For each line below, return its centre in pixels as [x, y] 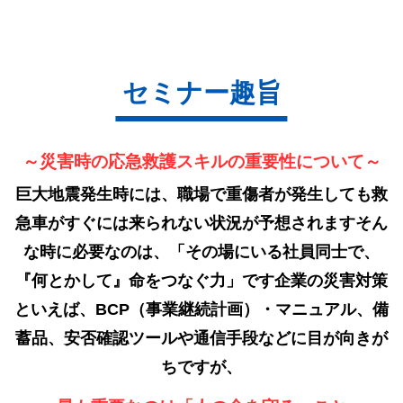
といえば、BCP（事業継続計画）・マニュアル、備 [201, 310]
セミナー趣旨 [201, 93]
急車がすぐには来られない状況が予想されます [185, 224]
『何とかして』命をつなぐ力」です [145, 281]
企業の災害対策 [331, 281]
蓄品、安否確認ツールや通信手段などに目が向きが [201, 339]
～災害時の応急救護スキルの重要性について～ [201, 162]
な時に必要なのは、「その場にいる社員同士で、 [201, 252]
